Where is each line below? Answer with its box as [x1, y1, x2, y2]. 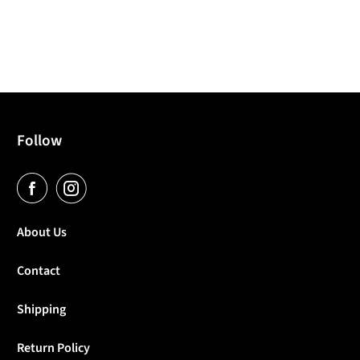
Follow [17, 129, 63, 152]
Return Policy [17, 338, 91, 357]
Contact [17, 261, 61, 280]
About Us [17, 223, 67, 241]
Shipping [17, 300, 67, 318]
